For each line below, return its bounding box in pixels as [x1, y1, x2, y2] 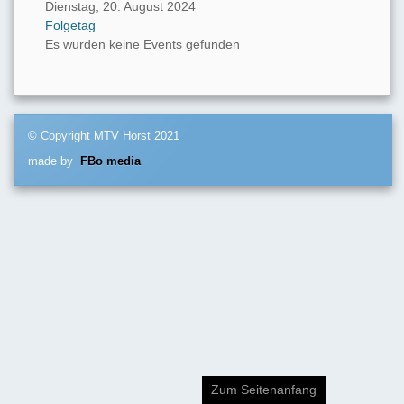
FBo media [80, 155, 141, 169]
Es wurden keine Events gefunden [45, 37, 240, 52]
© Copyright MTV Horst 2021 [28, 130, 179, 143]
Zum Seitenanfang [211, 382, 317, 397]
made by [28, 155, 80, 169]
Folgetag [45, 18, 96, 33]
